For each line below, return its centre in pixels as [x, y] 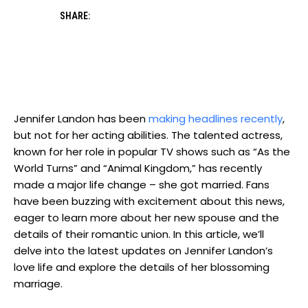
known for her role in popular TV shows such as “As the [152, 152]
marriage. [38, 284]
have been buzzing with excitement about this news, [149, 201]
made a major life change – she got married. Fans [142, 185]
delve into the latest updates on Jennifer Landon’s [143, 251]
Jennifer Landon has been [81, 119]
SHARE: [75, 16]
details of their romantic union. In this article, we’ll [139, 234]
